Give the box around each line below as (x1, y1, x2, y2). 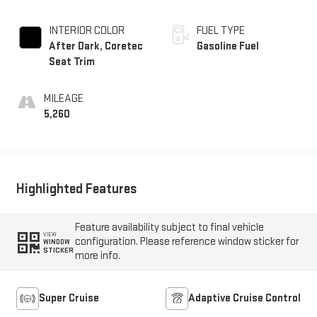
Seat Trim (48, 54, 95, 69)
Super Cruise (38, 292, 99, 306)
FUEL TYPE (197, 23, 245, 38)
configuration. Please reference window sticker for (75, 235, 299, 249)
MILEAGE (43, 91, 83, 105)
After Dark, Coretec (48, 39, 143, 53)
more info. (75, 249, 121, 263)
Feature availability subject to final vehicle (75, 221, 265, 235)
